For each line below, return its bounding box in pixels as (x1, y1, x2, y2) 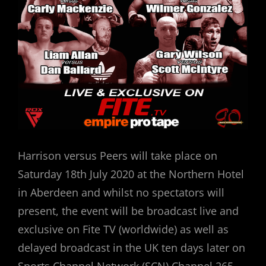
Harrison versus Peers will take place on (18, 148, 217, 163)
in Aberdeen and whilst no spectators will (18, 185, 224, 199)
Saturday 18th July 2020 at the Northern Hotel (18, 166, 244, 181)
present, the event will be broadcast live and (18, 203, 239, 218)
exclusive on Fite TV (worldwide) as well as (18, 221, 229, 236)
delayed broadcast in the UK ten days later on (18, 240, 245, 255)
